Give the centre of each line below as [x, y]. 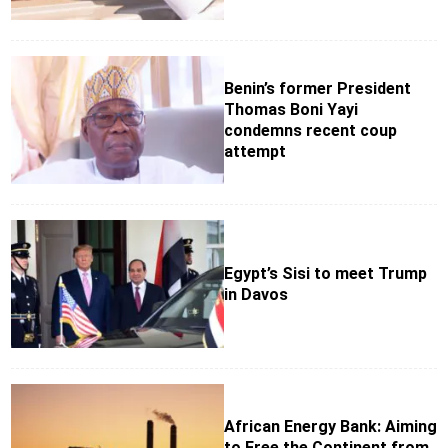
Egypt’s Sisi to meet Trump [325, 273]
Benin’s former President [317, 88]
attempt [255, 151]
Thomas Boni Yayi [291, 109]
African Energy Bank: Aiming [330, 426]
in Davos [256, 294]
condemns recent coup [310, 130]
